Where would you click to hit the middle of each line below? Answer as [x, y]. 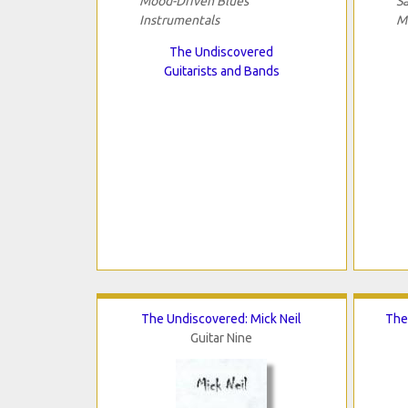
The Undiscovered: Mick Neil [222, 319]
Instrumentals [179, 20]
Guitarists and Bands [221, 71]
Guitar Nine [222, 338]
